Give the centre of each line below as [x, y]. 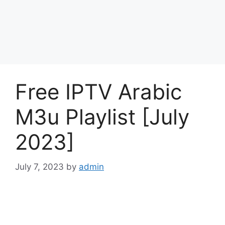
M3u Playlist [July [102, 117]
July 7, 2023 [39, 166]
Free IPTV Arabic [98, 92]
